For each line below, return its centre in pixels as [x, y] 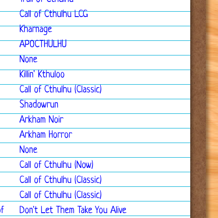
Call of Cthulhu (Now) [56, 166]
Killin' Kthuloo [42, 75]
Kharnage [36, 30]
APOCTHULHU [43, 45]
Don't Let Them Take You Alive [73, 211]
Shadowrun [39, 105]
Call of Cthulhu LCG [54, 15]
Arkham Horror [46, 136]
